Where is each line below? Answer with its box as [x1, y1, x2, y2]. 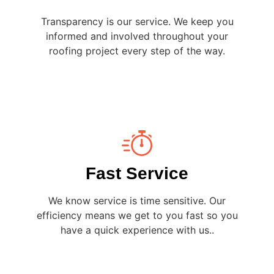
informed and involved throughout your [46, 29, 228, 42]
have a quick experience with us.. [60, 224, 214, 237]
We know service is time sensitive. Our [48, 194, 226, 207]
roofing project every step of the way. [49, 44, 225, 57]
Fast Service [86, 164, 188, 183]
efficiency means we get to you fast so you [36, 209, 238, 222]
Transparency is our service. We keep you [40, 15, 234, 28]
